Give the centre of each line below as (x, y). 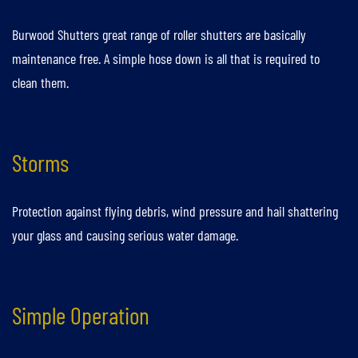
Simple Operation (81, 315)
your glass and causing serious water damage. (125, 235)
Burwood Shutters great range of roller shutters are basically (159, 35)
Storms (40, 163)
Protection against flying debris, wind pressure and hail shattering (175, 211)
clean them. (40, 83)
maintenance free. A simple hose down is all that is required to (166, 59)
